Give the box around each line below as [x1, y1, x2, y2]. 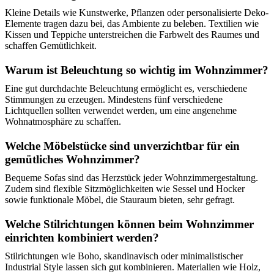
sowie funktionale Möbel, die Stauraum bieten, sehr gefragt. [5, 194, 235, 206]
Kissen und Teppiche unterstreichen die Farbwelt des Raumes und [5, 29, 259, 40]
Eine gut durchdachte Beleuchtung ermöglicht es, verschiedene [5, 83, 247, 94]
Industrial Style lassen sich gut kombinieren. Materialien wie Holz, [5, 262, 261, 273]
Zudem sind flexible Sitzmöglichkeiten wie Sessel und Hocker [5, 183, 245, 194]
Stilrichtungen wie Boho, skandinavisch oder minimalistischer [5, 251, 243, 262]
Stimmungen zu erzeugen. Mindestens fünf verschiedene [5, 94, 223, 105]
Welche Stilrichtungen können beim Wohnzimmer [5, 218, 254, 231]
